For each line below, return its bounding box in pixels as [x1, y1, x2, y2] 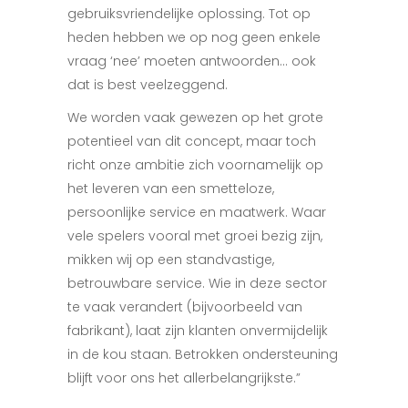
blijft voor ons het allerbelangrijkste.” [67, 369, 301, 388]
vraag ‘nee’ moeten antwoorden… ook [67, 52, 316, 71]
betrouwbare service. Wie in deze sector [67, 274, 327, 293]
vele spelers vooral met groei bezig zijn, [67, 227, 322, 246]
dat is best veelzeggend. [67, 76, 228, 95]
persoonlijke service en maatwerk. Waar [67, 203, 326, 222]
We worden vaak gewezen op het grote [67, 108, 323, 127]
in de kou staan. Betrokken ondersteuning [67, 345, 338, 364]
